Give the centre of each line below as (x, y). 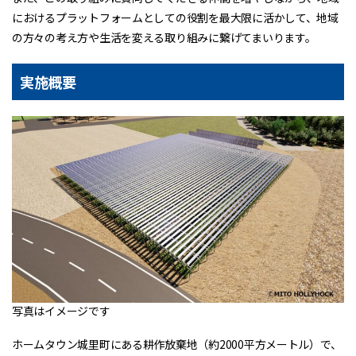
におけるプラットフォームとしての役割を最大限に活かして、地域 (175, 18)
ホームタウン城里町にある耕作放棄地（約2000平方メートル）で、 (177, 344)
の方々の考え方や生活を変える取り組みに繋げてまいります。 (164, 38)
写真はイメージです (61, 311)
